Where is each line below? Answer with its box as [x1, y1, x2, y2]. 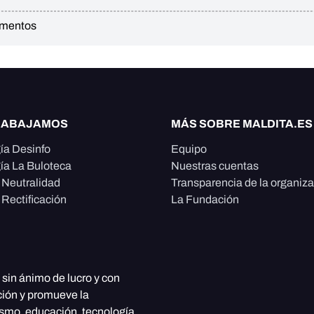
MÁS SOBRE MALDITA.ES [171, 118, 313, 130]
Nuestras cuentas [171, 160, 259, 172]
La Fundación [171, 193, 239, 206]
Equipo [171, 143, 207, 156]
